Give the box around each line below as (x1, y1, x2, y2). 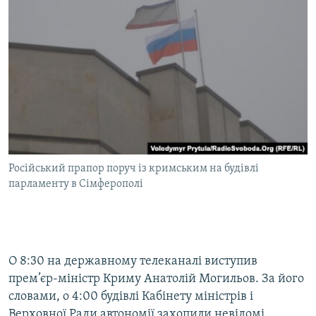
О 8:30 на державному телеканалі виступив (8, 255, 257, 269)
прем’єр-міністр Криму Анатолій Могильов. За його (8, 272, 304, 286)
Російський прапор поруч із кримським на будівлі (8, 163, 259, 175)
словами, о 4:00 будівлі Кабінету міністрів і (8, 290, 253, 304)
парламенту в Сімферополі (8, 178, 143, 190)
